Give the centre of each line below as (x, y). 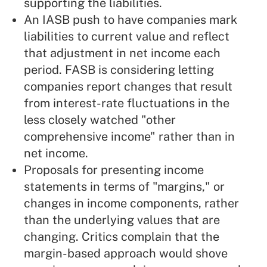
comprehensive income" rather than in (129, 137)
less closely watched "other (100, 120)
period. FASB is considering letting (119, 70)
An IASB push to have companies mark (131, 20)
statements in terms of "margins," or (124, 187)
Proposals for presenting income (114, 170)
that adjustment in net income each (122, 53)
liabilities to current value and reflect (127, 37)
